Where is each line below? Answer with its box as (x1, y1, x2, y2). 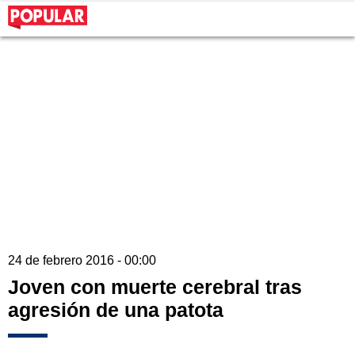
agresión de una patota (8, 299, 223, 322)
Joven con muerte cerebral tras (8, 276, 302, 299)
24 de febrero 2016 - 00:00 (8, 254, 156, 268)
